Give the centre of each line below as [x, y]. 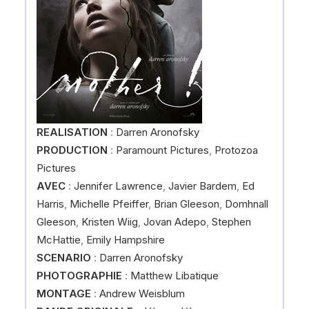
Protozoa [236, 150]
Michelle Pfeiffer [109, 204]
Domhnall [247, 204]
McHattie [59, 240]
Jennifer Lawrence [118, 186]
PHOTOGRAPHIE [79, 276]
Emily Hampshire [126, 240]
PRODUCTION [72, 150]
